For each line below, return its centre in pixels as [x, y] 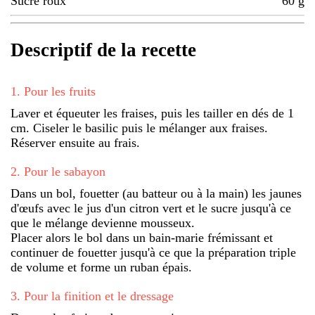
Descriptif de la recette [103, 50]
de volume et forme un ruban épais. [101, 267]
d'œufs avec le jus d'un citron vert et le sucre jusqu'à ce [151, 208]
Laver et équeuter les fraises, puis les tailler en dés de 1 [152, 113]
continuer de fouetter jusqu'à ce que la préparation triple [153, 252]
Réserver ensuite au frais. [75, 142]
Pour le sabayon [65, 171]
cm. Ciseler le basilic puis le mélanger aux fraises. [139, 128]
